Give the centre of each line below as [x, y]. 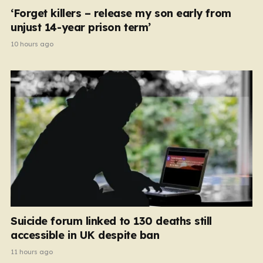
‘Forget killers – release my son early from [121, 13]
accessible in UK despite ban [85, 235]
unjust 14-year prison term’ [81, 27]
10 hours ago [32, 44]
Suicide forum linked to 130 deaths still [111, 221]
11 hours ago [32, 252]
